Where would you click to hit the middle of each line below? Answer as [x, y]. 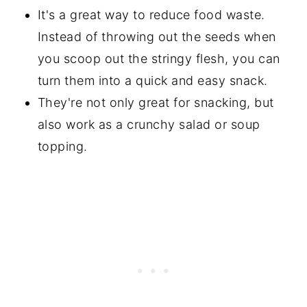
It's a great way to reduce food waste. [151, 15]
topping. [62, 147]
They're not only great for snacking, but [156, 103]
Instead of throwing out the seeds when [157, 37]
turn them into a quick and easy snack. [152, 81]
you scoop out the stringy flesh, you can [159, 59]
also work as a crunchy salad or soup [149, 125]
